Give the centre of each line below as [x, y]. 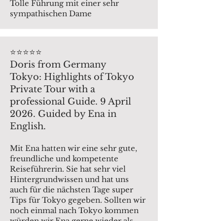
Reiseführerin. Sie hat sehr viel [68, 169]
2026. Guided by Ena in [63, 114]
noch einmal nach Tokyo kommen [74, 210]
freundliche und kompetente [64, 159]
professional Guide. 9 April [71, 102]
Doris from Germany [58, 65]
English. [28, 126]
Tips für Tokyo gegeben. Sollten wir [78, 200]
